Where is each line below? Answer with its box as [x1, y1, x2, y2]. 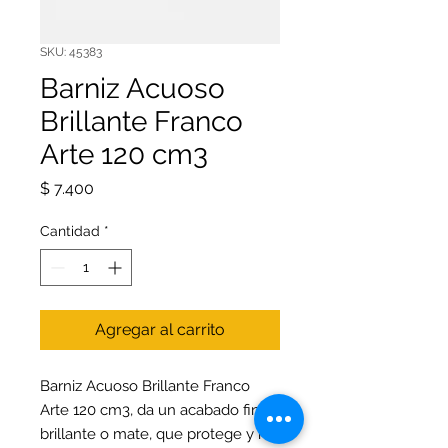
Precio [93, 178, 140, 198]
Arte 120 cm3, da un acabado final [40, 401, 272, 420]
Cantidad [40, 223, 100, 240]
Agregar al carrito [95, 320, 225, 340]
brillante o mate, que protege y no [40, 425, 276, 444]
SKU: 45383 [40, 45, 102, 60]
